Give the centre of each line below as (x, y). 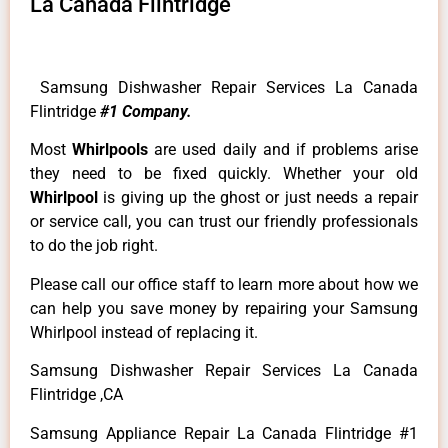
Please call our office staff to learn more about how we (224, 284)
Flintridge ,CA (76, 395)
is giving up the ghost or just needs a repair (261, 198)
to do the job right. (94, 246)
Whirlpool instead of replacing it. (144, 332)
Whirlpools (113, 150)
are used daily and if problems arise (286, 150)
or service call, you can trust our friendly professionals (224, 222)
